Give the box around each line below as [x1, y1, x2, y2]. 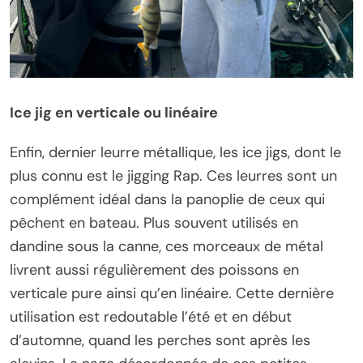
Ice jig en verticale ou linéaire [10, 102, 218, 122]
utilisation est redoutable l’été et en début [10, 306, 292, 327]
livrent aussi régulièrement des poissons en [10, 259, 299, 280]
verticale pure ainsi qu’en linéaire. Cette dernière [10, 283, 334, 303]
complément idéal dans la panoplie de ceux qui [10, 189, 325, 209]
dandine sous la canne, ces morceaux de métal [10, 236, 323, 256]
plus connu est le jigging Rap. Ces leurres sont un [10, 165, 337, 186]
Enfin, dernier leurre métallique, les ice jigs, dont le [10, 142, 341, 162]
